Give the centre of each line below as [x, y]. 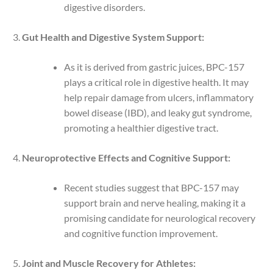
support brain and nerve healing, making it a [154, 202]
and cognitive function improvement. [140, 233]
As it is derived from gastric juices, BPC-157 [154, 66]
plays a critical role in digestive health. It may [156, 82]
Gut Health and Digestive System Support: [113, 37]
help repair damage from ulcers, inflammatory [158, 97]
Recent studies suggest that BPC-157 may [151, 187]
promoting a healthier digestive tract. [141, 127]
